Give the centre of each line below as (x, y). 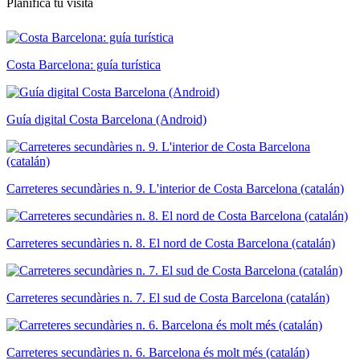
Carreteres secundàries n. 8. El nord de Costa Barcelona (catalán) (171, 243)
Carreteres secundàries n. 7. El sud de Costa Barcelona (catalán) (168, 298)
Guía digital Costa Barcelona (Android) (106, 120)
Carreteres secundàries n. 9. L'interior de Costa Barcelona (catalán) (175, 189)
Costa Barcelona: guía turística (84, 65)
